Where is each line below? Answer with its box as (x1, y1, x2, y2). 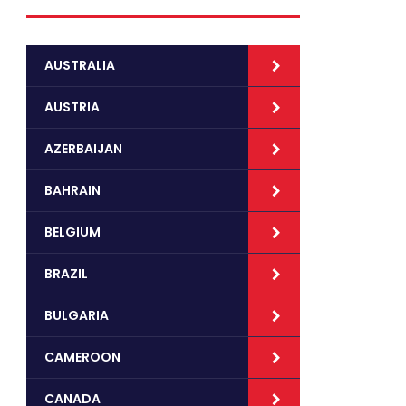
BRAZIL (44, 265, 88, 283)
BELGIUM (44, 223, 101, 241)
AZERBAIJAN (44, 140, 122, 158)
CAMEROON (44, 348, 121, 366)
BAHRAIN (44, 181, 101, 199)
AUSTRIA (44, 98, 100, 116)
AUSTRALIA (44, 56, 115, 74)
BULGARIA (44, 306, 109, 324)
